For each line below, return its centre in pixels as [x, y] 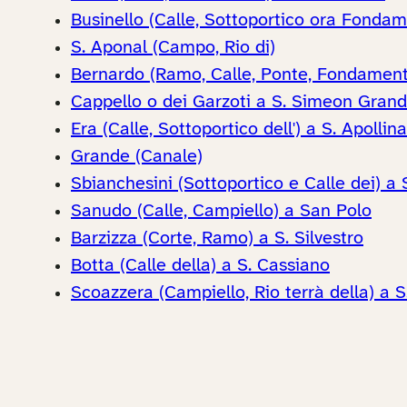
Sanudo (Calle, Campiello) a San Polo [221, 211]
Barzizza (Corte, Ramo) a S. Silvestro [217, 238]
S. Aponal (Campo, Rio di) [173, 47]
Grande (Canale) [137, 156]
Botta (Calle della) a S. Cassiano [200, 265]
